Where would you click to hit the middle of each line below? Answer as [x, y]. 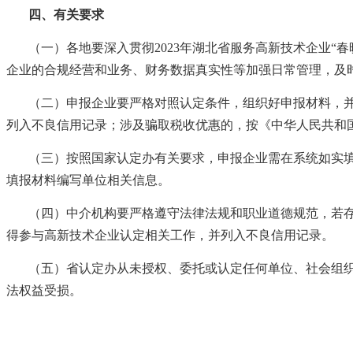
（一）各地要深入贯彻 [91, 47]
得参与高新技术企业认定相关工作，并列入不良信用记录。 [170, 235]
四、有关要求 [66, 14]
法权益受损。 [44, 290]
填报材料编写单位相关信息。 [88, 180]
